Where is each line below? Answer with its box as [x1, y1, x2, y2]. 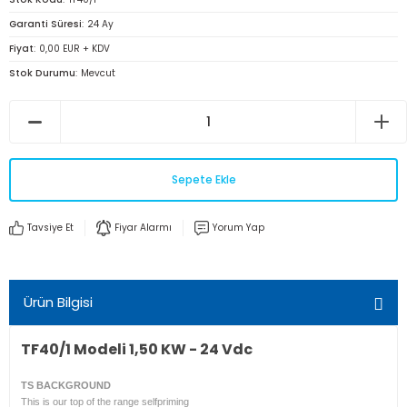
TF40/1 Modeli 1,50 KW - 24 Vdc [21, 339, 255, 360]
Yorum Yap [213, 221, 264, 234]
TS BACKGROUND [21, 380, 114, 391]
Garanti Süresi [9, 17, 82, 31]
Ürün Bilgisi [24, 293, 93, 312]
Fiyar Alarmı [114, 221, 172, 234]
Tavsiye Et [27, 221, 74, 234]
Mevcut [81, 66, 115, 80]
